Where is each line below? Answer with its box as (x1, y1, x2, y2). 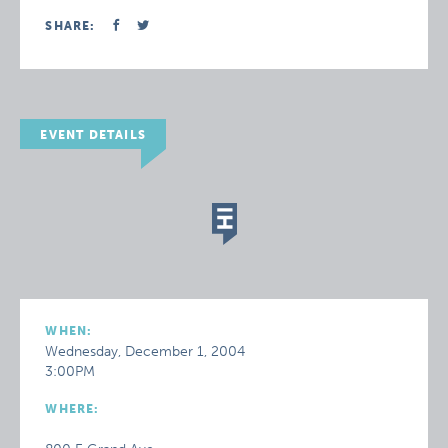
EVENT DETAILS (40, 128, 146, 142)
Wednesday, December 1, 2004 (45, 343, 246, 360)
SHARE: (45, 19, 96, 33)
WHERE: (45, 402, 100, 416)
